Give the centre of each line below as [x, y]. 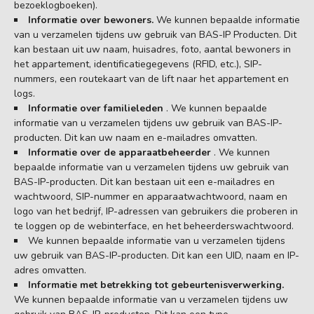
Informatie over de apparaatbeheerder [121, 152]
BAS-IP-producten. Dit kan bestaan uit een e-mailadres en [144, 182]
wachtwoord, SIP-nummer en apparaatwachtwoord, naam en [151, 196]
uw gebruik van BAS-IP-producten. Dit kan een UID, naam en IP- [157, 255]
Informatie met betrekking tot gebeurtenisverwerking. [156, 285]
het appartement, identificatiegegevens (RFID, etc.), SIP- [138, 64]
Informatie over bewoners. [92, 20]
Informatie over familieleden [97, 108]
